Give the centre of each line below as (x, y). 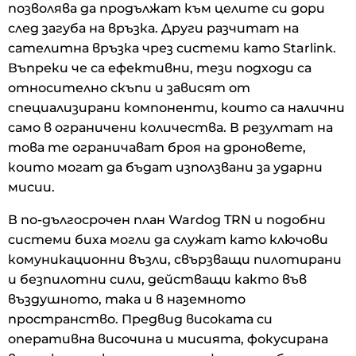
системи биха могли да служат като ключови (168, 239)
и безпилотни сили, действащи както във (157, 279)
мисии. (31, 187)
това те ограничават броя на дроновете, (157, 147)
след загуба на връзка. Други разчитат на (153, 28)
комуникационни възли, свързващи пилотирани (175, 259)
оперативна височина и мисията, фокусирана (168, 339)
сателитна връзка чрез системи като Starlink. (172, 48)
